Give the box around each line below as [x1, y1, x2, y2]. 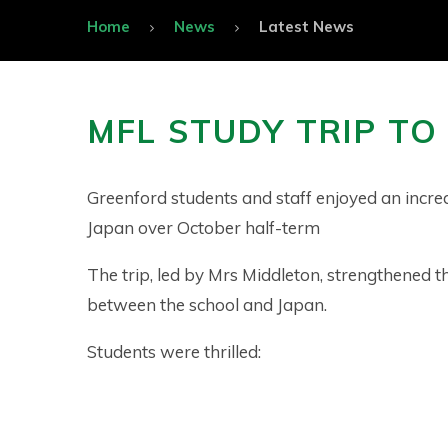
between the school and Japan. [87, 293, 327, 315]
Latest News [259, 16, 354, 36]
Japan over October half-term [87, 216, 320, 238]
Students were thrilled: [87, 340, 261, 362]
